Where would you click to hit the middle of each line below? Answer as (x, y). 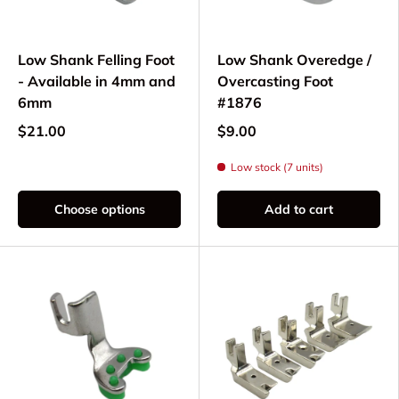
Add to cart (299, 210)
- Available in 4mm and (97, 81)
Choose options (99, 210)
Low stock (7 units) (277, 167)
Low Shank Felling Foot (96, 60)
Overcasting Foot (275, 81)
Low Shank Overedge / (294, 60)
